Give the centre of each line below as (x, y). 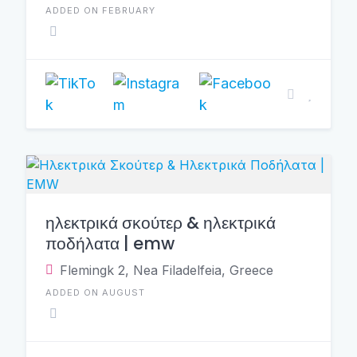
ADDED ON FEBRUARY (100, 10)
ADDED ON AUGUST (95, 292)
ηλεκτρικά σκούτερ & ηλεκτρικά (161, 223)
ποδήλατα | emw (110, 243)
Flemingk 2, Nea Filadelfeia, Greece (167, 270)
